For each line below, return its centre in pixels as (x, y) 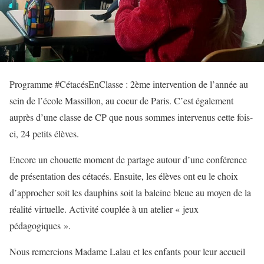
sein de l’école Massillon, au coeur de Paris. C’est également (121, 101)
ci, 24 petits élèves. (44, 134)
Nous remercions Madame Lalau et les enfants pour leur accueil (127, 252)
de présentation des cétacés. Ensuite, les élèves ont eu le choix (124, 176)
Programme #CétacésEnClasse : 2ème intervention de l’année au (129, 84)
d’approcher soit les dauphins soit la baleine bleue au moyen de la (130, 193)
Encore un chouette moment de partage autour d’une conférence (128, 160)
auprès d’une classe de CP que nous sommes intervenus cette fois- (131, 117)
